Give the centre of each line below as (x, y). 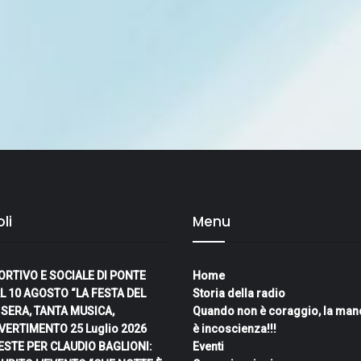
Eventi (208, 347)
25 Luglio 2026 (108, 329)
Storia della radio (239, 294)
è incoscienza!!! (234, 329)
